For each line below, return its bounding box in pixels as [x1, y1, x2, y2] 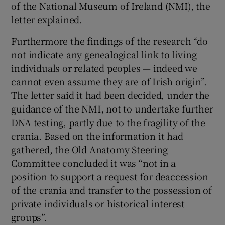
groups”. [11, 210, 47, 223]
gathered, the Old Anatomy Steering [11, 143, 168, 156]
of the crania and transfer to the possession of [11, 183, 212, 196]
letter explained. [11, 13, 83, 26]
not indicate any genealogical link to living [11, 48, 197, 61]
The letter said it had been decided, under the [11, 88, 210, 101]
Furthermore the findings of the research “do [11, 34, 208, 47]
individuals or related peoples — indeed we [11, 61, 198, 74]
